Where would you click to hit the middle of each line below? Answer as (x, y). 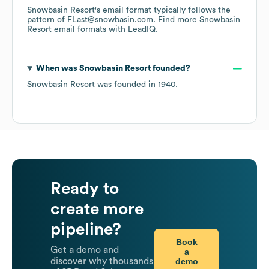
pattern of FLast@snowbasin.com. (92, 20)
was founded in (126, 85)
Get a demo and (85, 250)
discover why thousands (102, 261)
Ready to (85, 189)
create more (97, 209)
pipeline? (86, 230)
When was (57, 69)
